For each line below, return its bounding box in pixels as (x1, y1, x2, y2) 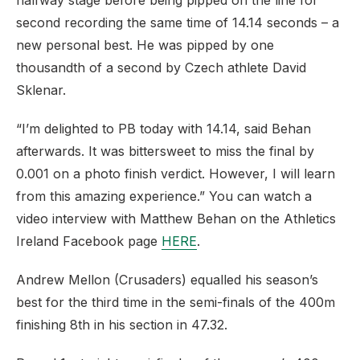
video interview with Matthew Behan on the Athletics (16, 211, 336, 227)
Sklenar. (16, 82, 66, 98)
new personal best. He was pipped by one (16, 37, 274, 53)
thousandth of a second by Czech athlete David (16, 59, 306, 76)
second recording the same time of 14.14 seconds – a (16, 14, 339, 31)
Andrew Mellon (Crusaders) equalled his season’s (16, 272, 318, 288)
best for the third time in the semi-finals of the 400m (16, 294, 335, 310)
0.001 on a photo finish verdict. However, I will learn (16, 166, 335, 182)
